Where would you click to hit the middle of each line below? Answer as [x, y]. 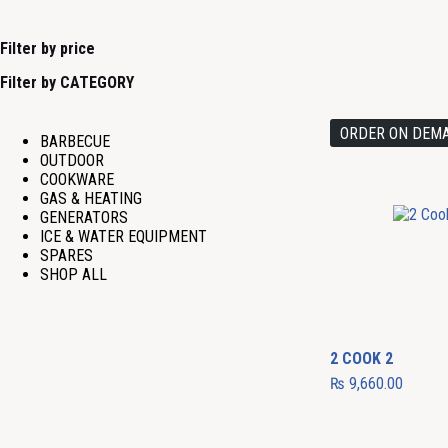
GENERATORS [84, 217]
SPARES [66, 255]
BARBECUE [75, 141]
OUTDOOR [72, 160]
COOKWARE [77, 179]
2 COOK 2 [362, 358]
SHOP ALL [73, 274]
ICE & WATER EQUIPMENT [123, 236]
